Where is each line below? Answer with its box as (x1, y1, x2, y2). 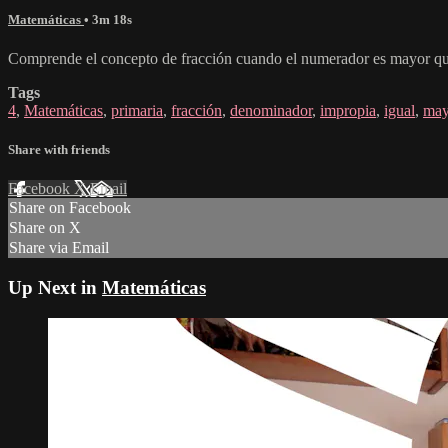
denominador (230, 101, 312, 119)
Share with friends (8, 142, 110, 158)
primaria (111, 101, 163, 119)
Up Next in (8, 277, 102, 298)
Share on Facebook (9, 199, 131, 217)
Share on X (9, 219, 81, 237)
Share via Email (9, 239, 109, 257)
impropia (320, 101, 376, 119)
